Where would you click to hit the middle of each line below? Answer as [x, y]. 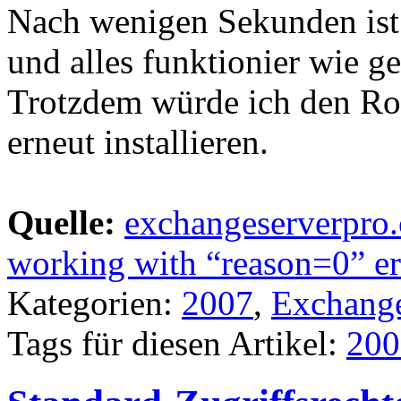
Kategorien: [94, 303]
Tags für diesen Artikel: [177, 344]
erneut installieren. [138, 142]
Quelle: [61, 223]
